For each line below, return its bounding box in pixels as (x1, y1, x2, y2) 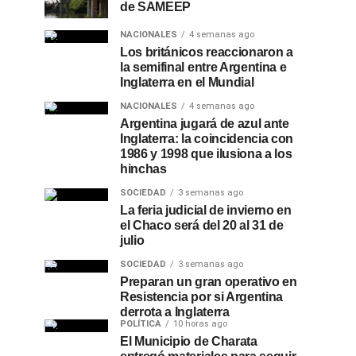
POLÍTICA (120, 319, 161, 329)
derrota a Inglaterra (120, 305, 230, 319)
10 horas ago (173, 319, 227, 329)
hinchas (120, 162, 167, 176)
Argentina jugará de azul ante (120, 117, 289, 130)
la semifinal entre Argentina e (120, 60, 287, 74)
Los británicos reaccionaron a (120, 45, 293, 59)
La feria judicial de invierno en (120, 203, 292, 217)
